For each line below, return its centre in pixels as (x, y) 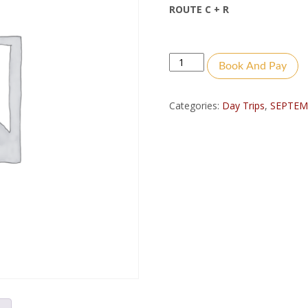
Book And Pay (253, 66)
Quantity (188, 59)
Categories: (196, 106)
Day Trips (244, 106)
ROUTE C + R (199, 9)
